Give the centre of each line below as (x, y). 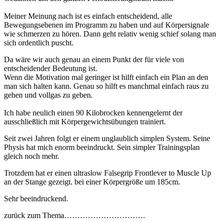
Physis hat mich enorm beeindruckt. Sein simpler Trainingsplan (102, 147)
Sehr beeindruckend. (36, 199)
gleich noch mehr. (32, 156)
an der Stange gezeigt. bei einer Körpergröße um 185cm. (92, 182)
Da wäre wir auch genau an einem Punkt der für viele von (94, 60)
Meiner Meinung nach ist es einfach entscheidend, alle (88, 16)
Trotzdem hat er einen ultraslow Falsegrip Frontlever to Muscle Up (108, 173)
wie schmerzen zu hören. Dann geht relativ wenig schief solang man (110, 34)
